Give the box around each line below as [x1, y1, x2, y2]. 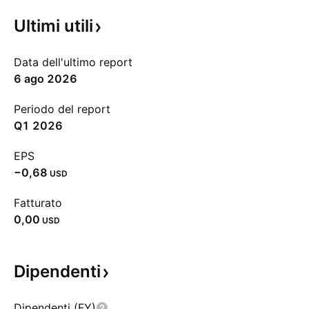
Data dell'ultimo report [14, 55, 132, 69]
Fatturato [14, 196, 62, 210]
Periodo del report [14, 102, 110, 116]
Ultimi [14, 16, 64, 36]
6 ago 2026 [14, 72, 77, 86]
